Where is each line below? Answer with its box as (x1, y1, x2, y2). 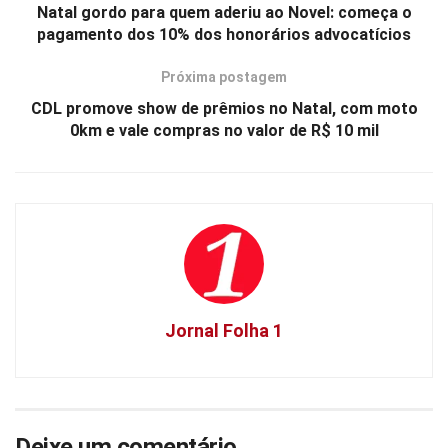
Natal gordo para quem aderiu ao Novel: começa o (36, 2, 412, 22)
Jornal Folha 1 (165, 319, 283, 341)
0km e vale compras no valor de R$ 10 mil (69, 120, 379, 140)
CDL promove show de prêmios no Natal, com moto (30, 98, 418, 118)
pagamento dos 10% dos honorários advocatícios (37, 24, 411, 44)
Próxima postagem (161, 68, 287, 85)
